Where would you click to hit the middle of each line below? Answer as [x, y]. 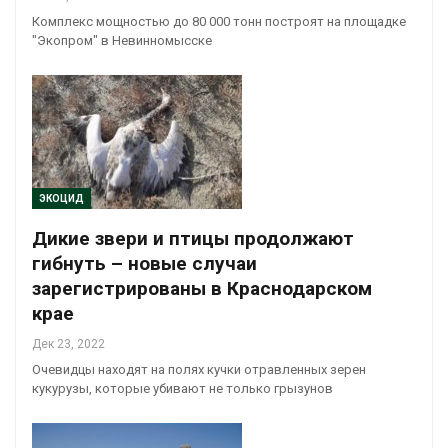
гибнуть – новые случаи [144, 264]
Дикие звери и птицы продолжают [193, 239]
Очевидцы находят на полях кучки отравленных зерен [199, 370]
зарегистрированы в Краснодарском [202, 289]
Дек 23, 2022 [68, 344]
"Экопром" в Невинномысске [122, 40]
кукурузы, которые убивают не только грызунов [182, 389]
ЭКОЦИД [61, 199]
